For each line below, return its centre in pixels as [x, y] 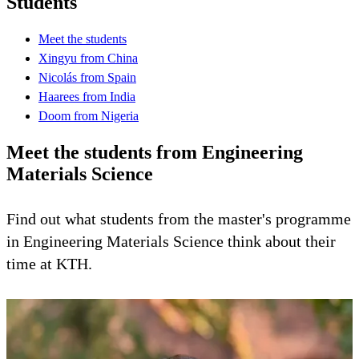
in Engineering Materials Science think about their [171, 241]
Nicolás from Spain [87, 77]
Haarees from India [87, 96]
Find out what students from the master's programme [179, 218]
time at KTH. [49, 263]
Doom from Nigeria [89, 115]
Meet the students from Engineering [155, 152]
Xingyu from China [88, 58]
